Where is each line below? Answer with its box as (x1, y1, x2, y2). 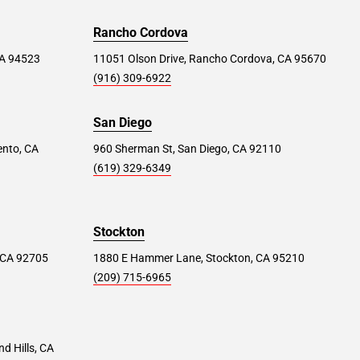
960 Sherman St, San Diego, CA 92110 (93, 142, 281, 155)
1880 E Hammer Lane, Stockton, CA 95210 (93, 252, 305, 264)
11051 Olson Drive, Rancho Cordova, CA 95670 (93, 52, 326, 65)
